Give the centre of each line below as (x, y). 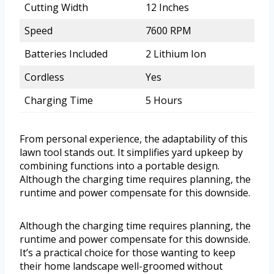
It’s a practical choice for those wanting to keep (128, 253)
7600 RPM (168, 31)
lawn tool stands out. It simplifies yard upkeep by (131, 153)
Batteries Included (66, 54)
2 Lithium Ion (176, 54)
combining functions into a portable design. (120, 166)
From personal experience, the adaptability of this (134, 139)
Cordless (44, 77)
